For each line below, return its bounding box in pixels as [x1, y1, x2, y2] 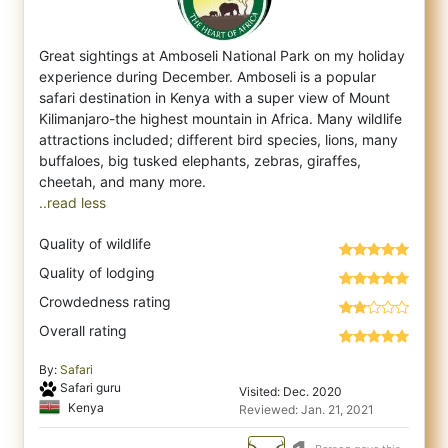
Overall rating [39, 322, 127, 339]
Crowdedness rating [39, 293, 171, 310]
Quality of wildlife [39, 235, 151, 252]
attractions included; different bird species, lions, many [39, 131, 398, 148]
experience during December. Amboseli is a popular [39, 68, 376, 85]
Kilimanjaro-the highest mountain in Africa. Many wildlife [39, 110, 402, 127]
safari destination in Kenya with [39, 89, 241, 106]
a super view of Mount [241, 89, 390, 106]
